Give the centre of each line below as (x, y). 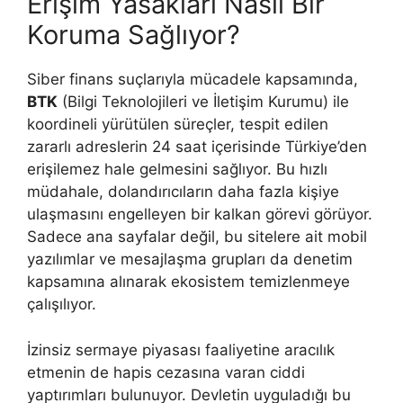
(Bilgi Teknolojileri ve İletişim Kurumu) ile (203, 102)
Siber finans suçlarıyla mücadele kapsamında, (193, 80)
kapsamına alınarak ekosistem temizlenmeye (188, 282)
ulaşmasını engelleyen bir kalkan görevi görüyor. (200, 215)
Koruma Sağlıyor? (134, 35)
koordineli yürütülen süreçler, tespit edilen (178, 125)
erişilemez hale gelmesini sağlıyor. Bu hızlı (177, 170)
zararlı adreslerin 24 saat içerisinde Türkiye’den (197, 147)
